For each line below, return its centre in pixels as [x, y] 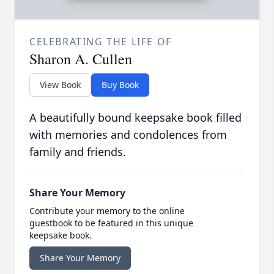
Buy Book [120, 85]
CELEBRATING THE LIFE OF [101, 42]
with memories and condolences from [128, 135]
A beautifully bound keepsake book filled [135, 118]
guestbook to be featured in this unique [111, 223]
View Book [60, 85]
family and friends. [78, 152]
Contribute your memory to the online [107, 211]
